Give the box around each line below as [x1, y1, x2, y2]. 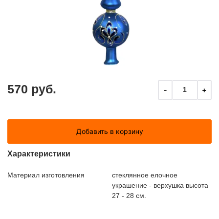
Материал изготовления [7, 171, 85, 179]
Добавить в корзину [76, 127, 143, 135]
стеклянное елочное [112, 171, 177, 179]
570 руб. [7, 82, 56, 96]
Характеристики [7, 149, 70, 158]
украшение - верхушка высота [112, 181, 208, 189]
